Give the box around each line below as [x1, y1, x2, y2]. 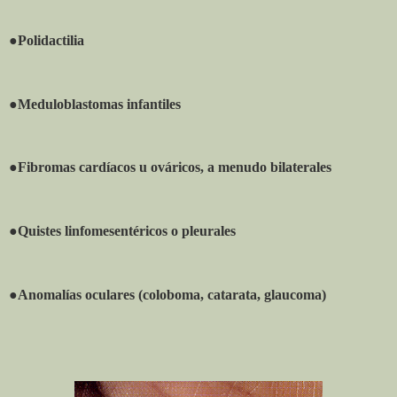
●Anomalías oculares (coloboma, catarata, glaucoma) [9, 286, 326, 302]
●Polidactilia [9, 33, 84, 49]
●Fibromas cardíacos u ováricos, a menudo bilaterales [9, 160, 331, 175]
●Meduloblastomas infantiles [9, 96, 181, 112]
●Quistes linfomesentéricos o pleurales [9, 223, 236, 239]
